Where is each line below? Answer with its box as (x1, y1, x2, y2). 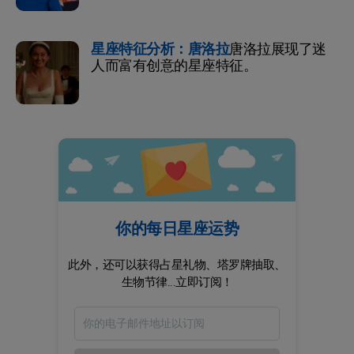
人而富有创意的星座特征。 (91, 55, 257, 77)
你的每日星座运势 (115, 217, 239, 240)
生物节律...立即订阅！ (121, 273, 233, 291)
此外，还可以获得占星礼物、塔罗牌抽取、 (68, 255, 286, 273)
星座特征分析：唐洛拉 (91, 38, 229, 60)
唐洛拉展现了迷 (229, 38, 326, 60)
